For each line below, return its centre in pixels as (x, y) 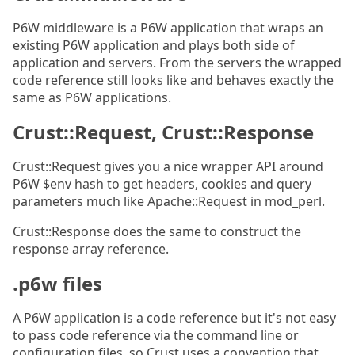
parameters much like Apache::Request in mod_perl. (169, 201)
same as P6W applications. (92, 97)
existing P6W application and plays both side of (154, 45)
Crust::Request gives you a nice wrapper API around (168, 166)
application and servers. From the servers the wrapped (177, 63)
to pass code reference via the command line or (156, 335)
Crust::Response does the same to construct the (157, 231)
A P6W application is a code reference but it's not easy (174, 318)
